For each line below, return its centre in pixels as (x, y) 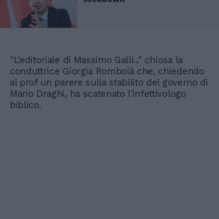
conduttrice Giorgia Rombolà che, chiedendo (107, 71)
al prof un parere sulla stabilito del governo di (109, 82)
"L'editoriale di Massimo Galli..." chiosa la (96, 60)
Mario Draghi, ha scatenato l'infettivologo (98, 93)
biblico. (27, 105)
